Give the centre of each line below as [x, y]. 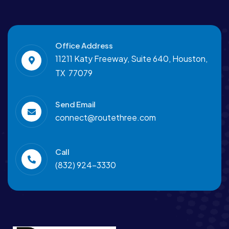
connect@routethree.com [106, 117]
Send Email [75, 104]
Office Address [84, 45]
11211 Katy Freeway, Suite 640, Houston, [131, 59]
